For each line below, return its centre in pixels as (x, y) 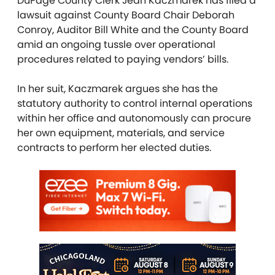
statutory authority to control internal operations (135, 104)
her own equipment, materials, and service (121, 133)
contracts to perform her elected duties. (114, 148)
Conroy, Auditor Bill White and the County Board (133, 30)
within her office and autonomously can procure (134, 118)
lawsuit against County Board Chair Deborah (126, 15)
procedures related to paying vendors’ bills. (123, 60)
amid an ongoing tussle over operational (116, 45)
